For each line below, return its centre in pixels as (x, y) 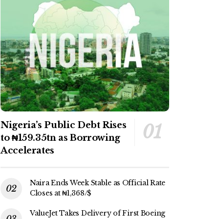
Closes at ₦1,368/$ (61, 193)
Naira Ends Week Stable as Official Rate (98, 183)
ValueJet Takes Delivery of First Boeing (98, 213)
